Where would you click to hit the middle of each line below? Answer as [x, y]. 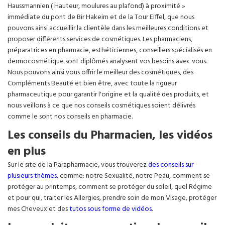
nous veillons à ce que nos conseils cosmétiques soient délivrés [101, 106]
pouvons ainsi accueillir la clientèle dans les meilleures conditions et [108, 28]
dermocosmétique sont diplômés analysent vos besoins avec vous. [107, 62]
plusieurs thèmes [32, 176]
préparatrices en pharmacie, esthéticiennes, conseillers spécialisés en [110, 50]
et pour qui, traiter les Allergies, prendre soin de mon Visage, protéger [112, 198]
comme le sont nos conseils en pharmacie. [70, 117]
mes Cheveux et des [38, 209]
